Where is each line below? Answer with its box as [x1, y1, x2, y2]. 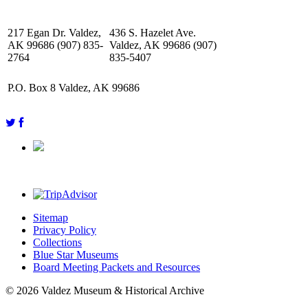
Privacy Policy [33, 224, 96, 236]
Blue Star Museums [33, 249, 118, 261]
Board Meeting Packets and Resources [33, 261, 200, 274]
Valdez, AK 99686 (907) [109, 39, 217, 52]
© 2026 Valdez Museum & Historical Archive [5, 285, 204, 297]
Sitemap [33, 212, 68, 224]
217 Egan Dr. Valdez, [8, 27, 101, 39]
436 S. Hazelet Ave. [109, 27, 196, 39]
